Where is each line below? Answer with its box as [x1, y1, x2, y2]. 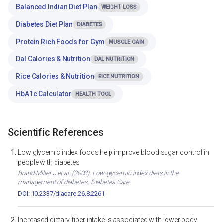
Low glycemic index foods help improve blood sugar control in [18, 148, 209, 157]
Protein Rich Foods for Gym [16, 37, 105, 46]
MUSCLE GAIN [109, 38, 145, 45]
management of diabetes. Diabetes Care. [18, 178, 131, 186]
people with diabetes [18, 158, 80, 166]
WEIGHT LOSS [101, 3, 137, 10]
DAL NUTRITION [94, 55, 135, 62]
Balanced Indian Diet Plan [16, 2, 97, 11]
